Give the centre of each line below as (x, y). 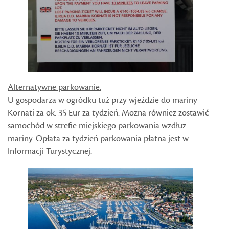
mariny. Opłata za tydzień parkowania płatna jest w (98, 138)
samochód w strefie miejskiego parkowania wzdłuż (97, 125)
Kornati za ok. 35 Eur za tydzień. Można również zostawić (108, 113)
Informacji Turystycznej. (50, 151)
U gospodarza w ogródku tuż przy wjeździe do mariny (102, 100)
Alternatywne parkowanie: (54, 87)
